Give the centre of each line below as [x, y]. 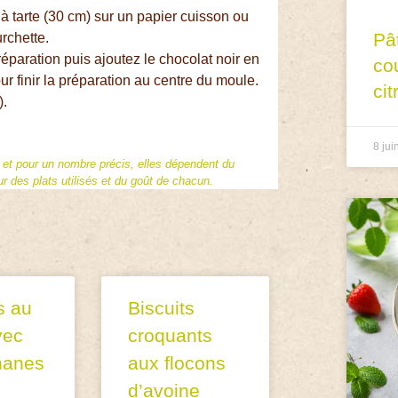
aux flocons [177, 362]
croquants [171, 335]
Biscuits [162, 307]
